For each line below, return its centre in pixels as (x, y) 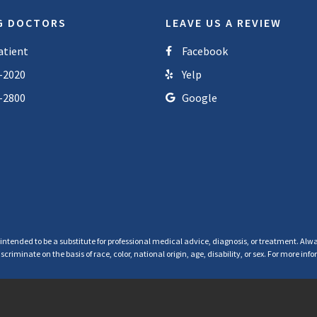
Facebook (204, 51)
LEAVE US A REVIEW (224, 23)
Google (199, 98)
